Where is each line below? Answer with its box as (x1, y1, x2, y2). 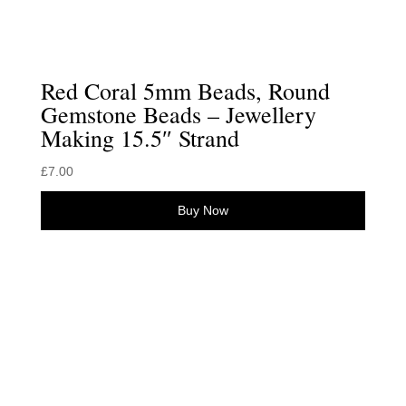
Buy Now (177, 202, 228, 217)
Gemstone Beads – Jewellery (40, 98, 316, 130)
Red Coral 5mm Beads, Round (40, 74, 330, 106)
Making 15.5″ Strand (40, 121, 239, 153)
